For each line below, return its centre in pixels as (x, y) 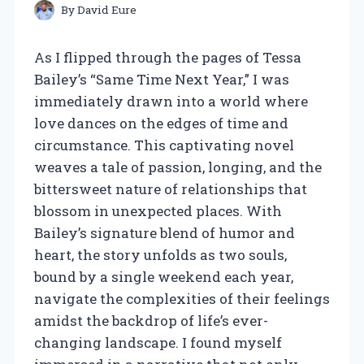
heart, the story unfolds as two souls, (160, 254)
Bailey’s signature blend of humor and (165, 232)
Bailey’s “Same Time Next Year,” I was (162, 79)
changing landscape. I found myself (158, 342)
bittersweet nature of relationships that (171, 188)
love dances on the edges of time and (161, 123)
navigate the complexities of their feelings (182, 298)
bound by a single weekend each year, (164, 276)
